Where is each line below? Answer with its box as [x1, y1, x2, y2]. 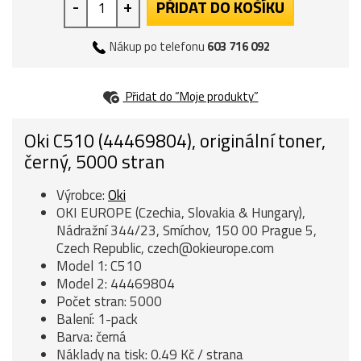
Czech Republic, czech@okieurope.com [56, 238, 274, 259]
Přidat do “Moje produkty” [122, 86, 259, 106]
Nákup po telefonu [107, 36, 207, 56]
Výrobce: [56, 185, 108, 205]
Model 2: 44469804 [56, 273, 175, 294]
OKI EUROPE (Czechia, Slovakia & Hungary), [56, 202, 305, 223]
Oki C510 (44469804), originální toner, [24, 127, 326, 155]
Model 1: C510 [56, 255, 142, 276]
